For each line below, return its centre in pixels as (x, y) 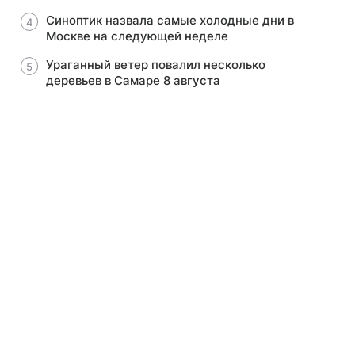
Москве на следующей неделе (137, 36)
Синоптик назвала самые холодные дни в (170, 20)
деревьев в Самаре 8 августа (133, 80)
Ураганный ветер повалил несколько (156, 65)
